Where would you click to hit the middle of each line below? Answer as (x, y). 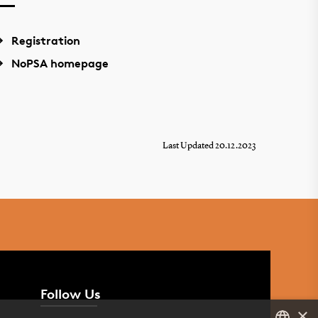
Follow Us (71, 294)
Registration (46, 40)
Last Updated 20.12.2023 (209, 146)
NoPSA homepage (60, 63)
